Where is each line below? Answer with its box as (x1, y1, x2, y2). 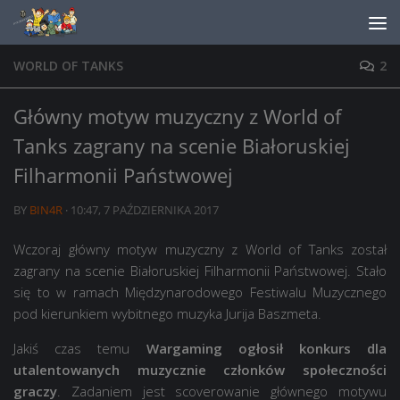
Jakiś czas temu (13, 339, 146, 357)
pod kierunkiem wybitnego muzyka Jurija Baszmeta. (13, 304, 321, 322)
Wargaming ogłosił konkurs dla (146, 339, 387, 357)
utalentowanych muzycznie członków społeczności (13, 361, 387, 379)
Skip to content (24, 17, 133, 37)
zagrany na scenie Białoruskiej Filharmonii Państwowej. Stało (13, 262, 387, 279)
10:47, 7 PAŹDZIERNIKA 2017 (71, 202, 219, 218)
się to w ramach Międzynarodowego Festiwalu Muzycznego (13, 283, 387, 301)
